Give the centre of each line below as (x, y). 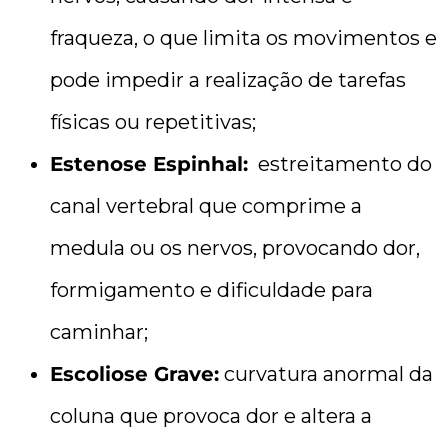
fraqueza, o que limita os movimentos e (243, 37)
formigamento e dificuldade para (211, 289)
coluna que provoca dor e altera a (211, 415)
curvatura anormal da (326, 373)
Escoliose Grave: (134, 373)
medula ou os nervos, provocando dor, (235, 247)
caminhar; (99, 331)
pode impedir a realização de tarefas (228, 79)
